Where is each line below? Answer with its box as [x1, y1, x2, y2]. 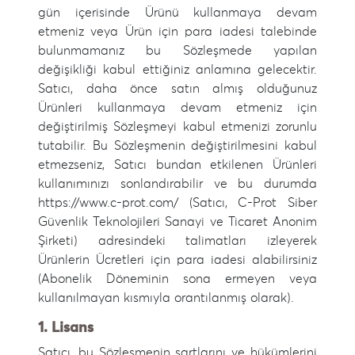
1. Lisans [38, 321, 94, 335]
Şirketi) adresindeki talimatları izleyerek [38, 235, 317, 247]
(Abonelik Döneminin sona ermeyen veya [38, 273, 317, 285]
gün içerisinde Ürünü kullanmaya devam [38, 6, 317, 19]
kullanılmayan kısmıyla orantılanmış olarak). [38, 292, 294, 304]
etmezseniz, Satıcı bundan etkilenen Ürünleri [38, 158, 317, 171]
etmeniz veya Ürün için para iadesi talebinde [38, 25, 317, 38]
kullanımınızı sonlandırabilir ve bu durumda [38, 177, 317, 190]
